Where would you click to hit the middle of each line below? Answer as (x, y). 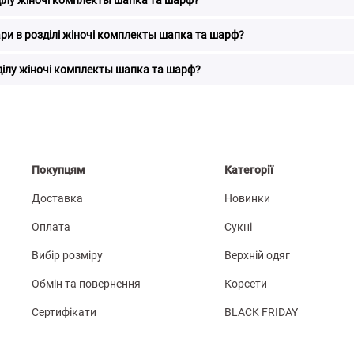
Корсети (246, 283)
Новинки (248, 198)
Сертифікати (64, 312)
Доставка (58, 198)
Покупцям (59, 169)
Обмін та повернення (87, 283)
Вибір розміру (68, 255)
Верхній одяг (258, 255)
